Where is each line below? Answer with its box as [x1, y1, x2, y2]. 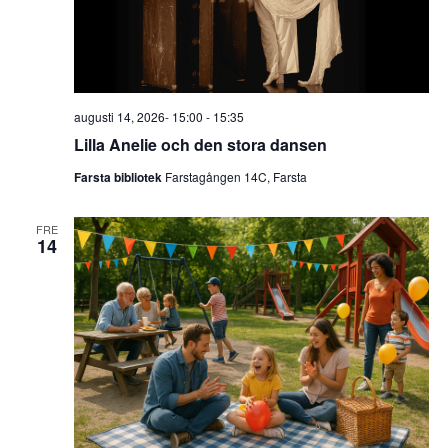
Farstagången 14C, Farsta [164, 168, 307, 186]
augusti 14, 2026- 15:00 [73, 108, 203, 126]
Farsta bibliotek [73, 168, 165, 187]
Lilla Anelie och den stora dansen [73, 133, 327, 157]
